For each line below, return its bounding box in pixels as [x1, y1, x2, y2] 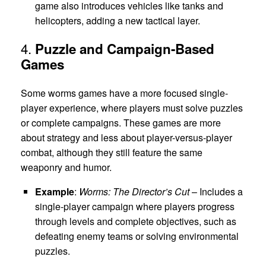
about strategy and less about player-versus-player [21, 130, 232, 144]
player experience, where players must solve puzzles [21, 100, 243, 115]
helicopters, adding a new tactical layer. [35, 13, 200, 27]
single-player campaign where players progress [35, 199, 235, 213]
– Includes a [189, 184, 243, 198]
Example [35, 184, 74, 198]
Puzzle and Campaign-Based [35, 39, 214, 59]
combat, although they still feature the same [21, 145, 202, 159]
